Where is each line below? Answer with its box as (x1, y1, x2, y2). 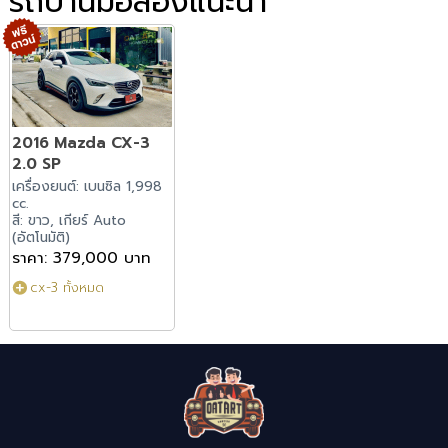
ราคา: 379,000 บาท (12, 246, 152, 270)
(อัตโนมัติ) (12, 226, 71, 248)
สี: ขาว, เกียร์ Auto (12, 209, 127, 231)
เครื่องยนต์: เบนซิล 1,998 (12, 175, 163, 197)
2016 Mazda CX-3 (12, 130, 151, 154)
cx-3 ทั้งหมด (30, 278, 105, 298)
